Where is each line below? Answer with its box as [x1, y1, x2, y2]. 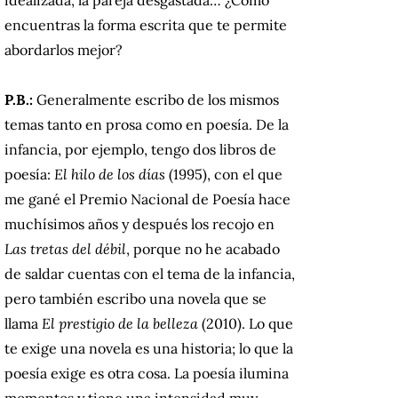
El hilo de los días [54, 164, 165, 183]
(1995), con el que [165, 164, 283, 183]
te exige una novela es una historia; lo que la [4, 338, 293, 357]
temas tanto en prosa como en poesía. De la [4, 115, 289, 133]
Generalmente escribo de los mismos [33, 90, 279, 108]
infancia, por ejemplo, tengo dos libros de [4, 139, 276, 158]
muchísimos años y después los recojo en [4, 214, 275, 233]
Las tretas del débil [4, 239, 126, 258]
